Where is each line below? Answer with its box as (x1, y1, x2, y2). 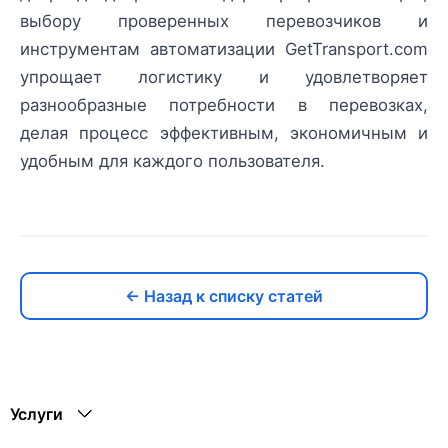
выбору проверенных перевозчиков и (20, 10, 428, 31)
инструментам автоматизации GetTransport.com (20, 38, 428, 59)
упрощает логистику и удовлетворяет (20, 66, 428, 87)
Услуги (10, 404, 63, 424)
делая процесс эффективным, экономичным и (20, 122, 428, 143)
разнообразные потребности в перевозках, (20, 94, 428, 115)
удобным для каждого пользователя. (20, 150, 325, 171)
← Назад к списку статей (125, 285, 323, 306)
